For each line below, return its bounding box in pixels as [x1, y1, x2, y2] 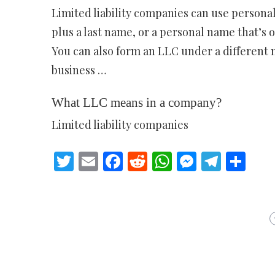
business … [51, 63, 106, 77]
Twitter [73, 147, 139, 174]
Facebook [122, 147, 206, 174]
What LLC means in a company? [51, 95, 222, 110]
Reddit [147, 147, 206, 174]
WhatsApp [171, 147, 263, 174]
